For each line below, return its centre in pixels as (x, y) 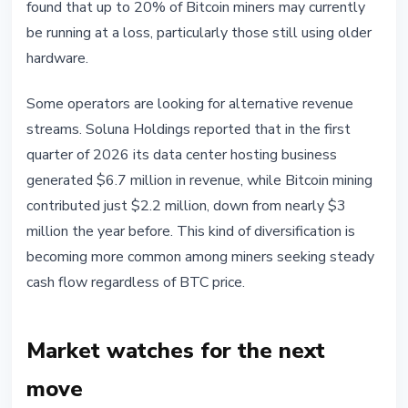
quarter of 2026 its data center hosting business (182, 155)
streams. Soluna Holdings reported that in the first (189, 130)
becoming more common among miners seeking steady (200, 257)
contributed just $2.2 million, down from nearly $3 (186, 206)
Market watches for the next (176, 351)
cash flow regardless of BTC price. (136, 283)
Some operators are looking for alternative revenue (190, 104)
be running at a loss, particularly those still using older (199, 33)
